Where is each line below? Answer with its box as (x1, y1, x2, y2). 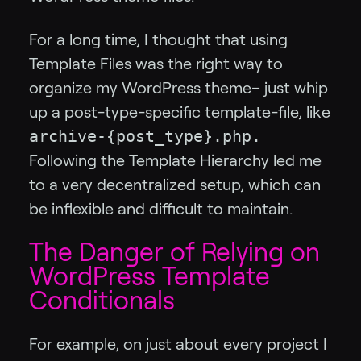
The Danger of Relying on (29, 238, 320, 268)
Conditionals (29, 286, 175, 316)
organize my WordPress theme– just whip (29, 79, 328, 98)
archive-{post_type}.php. (29, 127, 261, 147)
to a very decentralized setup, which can (29, 176, 321, 194)
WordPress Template (29, 262, 270, 292)
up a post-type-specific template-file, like (29, 103, 330, 122)
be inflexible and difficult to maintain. (29, 200, 293, 218)
